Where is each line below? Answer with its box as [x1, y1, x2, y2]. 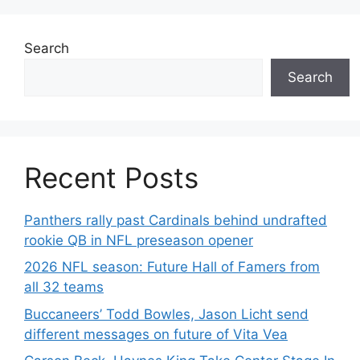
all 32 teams [24, 279, 104, 295]
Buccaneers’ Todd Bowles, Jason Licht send [24, 305, 309, 322]
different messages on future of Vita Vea [24, 325, 288, 342]
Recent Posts [24, 160, 198, 194]
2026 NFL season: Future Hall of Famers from [24, 259, 320, 275]
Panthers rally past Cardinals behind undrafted [24, 211, 327, 228]
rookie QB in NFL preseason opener [24, 231, 253, 248]
